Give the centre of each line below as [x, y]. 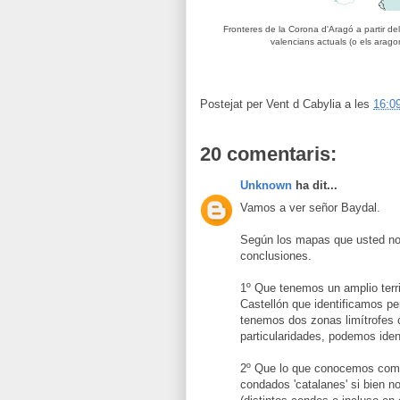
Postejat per [233, 104]
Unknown [266, 185]
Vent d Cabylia [304, 104]
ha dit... [315, 185]
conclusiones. [276, 255]
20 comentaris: [268, 154]
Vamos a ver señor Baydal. [310, 207]
